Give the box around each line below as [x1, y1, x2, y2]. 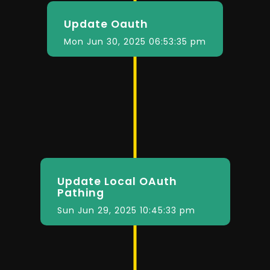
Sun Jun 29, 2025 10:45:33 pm [57, 204, 195, 216]
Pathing [57, 185, 104, 200]
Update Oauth [64, 17, 148, 32]
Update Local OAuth [57, 174, 177, 189]
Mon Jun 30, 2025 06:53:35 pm [64, 36, 206, 48]
